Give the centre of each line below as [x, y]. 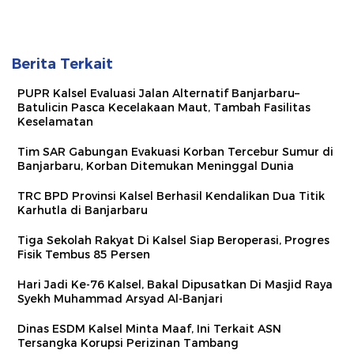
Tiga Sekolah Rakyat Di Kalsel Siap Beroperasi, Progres [173, 241]
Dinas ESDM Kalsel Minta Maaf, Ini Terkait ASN [149, 329]
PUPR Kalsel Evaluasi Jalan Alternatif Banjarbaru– [158, 94]
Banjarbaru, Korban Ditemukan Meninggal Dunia [156, 166]
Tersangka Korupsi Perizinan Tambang [128, 343]
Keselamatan [55, 122]
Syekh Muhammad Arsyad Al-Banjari [120, 299]
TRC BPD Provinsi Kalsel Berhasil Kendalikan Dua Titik [171, 196]
